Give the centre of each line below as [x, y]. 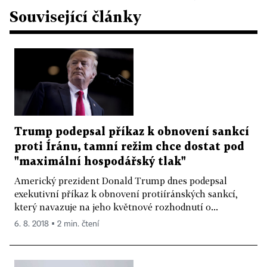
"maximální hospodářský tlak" [100, 162]
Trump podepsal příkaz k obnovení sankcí [132, 132]
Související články [75, 16]
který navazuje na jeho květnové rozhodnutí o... [116, 207]
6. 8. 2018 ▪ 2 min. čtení [57, 224]
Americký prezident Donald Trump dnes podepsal [121, 180]
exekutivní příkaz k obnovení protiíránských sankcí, [126, 193]
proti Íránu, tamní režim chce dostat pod [129, 147]
